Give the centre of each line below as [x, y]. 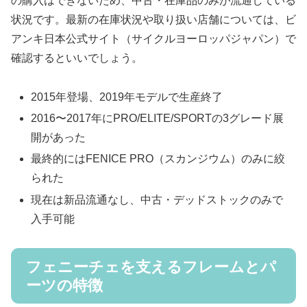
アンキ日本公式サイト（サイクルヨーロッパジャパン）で [153, 39]
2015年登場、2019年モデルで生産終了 [127, 97]
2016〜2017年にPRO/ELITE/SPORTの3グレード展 [158, 119]
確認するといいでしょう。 [77, 58]
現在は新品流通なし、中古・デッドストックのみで [157, 199]
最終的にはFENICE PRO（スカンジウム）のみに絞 [158, 159]
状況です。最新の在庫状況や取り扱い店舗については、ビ [153, 20]
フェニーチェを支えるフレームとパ [151, 267]
